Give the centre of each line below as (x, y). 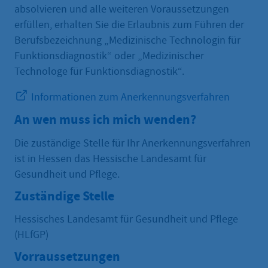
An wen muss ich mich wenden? (105, 120)
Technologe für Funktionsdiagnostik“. (99, 72)
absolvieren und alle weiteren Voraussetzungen (122, 10)
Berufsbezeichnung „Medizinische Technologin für (127, 41)
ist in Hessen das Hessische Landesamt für (110, 159)
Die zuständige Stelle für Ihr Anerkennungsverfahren (133, 143)
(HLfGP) (31, 234)
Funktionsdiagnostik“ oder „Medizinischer (109, 56)
